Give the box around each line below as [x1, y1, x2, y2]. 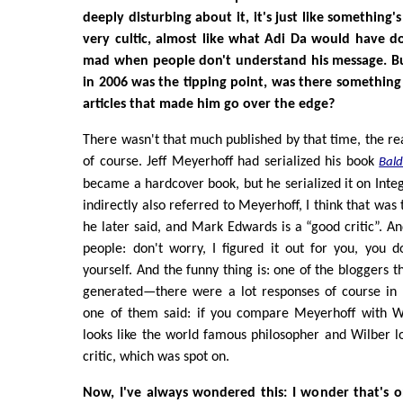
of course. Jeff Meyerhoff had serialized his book [83, 154, 380, 169]
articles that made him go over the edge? [83, 96, 336, 112]
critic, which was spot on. [83, 349, 230, 364]
